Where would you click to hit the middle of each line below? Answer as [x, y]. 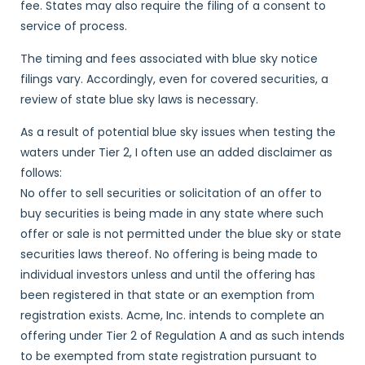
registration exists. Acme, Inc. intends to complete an [172, 315]
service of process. [74, 26]
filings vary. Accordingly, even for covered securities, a [174, 79]
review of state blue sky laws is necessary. [139, 99]
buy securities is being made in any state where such [172, 213]
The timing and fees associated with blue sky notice [169, 59]
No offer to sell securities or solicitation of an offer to [171, 193]
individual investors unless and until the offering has [168, 275]
